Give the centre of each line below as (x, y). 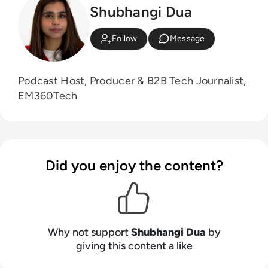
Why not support (89, 232)
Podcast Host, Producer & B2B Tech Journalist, (132, 81)
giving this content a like (134, 246)
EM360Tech (48, 96)
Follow (125, 39)
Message (187, 39)
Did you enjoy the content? (134, 166)
